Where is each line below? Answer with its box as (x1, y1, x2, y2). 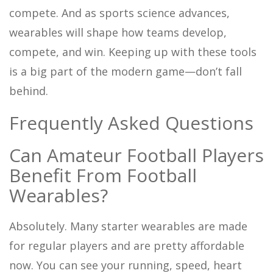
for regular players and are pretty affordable (9, 238, 244, 253)
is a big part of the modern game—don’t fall (9, 63, 242, 79)
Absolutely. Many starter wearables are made (9, 218, 247, 233)
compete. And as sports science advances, (9, 5, 230, 20)
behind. (9, 83, 48, 98)
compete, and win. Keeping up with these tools (9, 44, 257, 59)
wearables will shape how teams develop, (9, 24, 227, 40)
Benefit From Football (9, 162, 197, 188)
